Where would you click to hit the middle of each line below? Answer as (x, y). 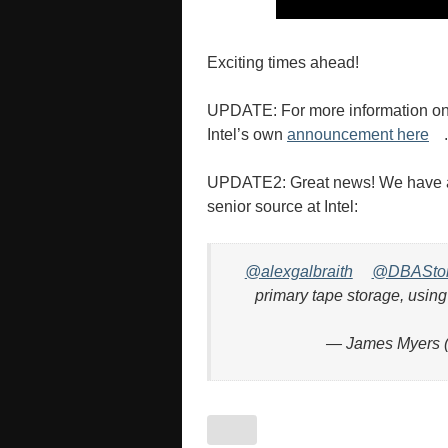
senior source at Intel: (282, 207)
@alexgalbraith (298, 272)
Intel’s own (247, 135)
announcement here (358, 135)
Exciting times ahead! (283, 63)
